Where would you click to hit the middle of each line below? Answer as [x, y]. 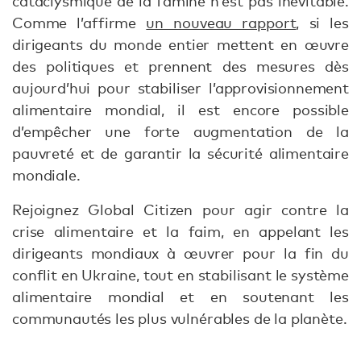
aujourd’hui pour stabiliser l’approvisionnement [180, 88]
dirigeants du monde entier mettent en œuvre [180, 45]
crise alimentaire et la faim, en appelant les [180, 232]
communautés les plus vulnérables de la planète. [180, 319]
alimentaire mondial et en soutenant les [180, 297]
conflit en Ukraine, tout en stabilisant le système [180, 275]
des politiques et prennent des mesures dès [180, 66]
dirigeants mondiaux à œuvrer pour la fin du [180, 253]
